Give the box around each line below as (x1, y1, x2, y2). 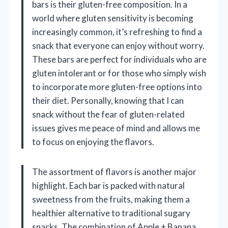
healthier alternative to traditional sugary (32, 208, 190, 219)
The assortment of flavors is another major (32, 166, 196, 178)
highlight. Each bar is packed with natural (32, 180, 185, 191)
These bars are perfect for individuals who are (32, 54, 207, 65)
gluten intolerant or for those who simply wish (32, 68, 206, 79)
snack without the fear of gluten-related (32, 109, 185, 120)
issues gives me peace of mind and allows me (32, 123, 200, 134)
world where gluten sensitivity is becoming (32, 13, 193, 24)
